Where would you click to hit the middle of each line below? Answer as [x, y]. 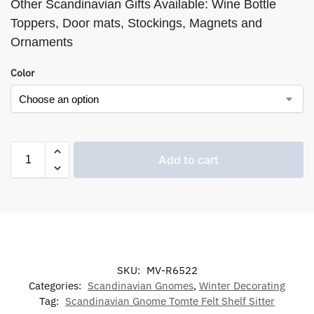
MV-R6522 [172, 271]
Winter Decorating [242, 286]
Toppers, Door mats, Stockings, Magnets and [136, 23]
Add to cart [189, 160]
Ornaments [42, 42]
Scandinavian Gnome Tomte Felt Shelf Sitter [170, 301]
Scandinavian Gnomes [141, 286]
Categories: [56, 286]
